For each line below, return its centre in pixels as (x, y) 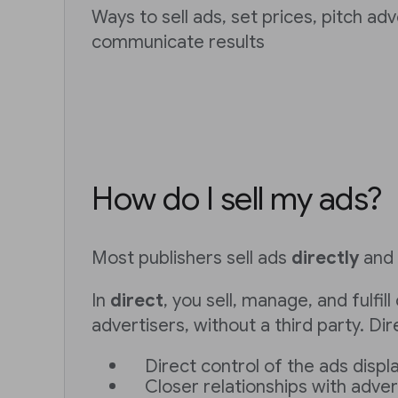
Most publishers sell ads (191, 258)
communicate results (178, 42)
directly (325, 258)
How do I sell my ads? (237, 199)
